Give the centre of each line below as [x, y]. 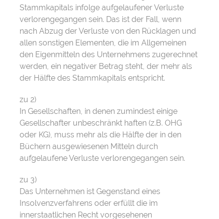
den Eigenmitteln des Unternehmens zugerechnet [109, 55]
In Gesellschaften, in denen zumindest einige [99, 111]
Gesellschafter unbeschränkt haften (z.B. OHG [101, 123]
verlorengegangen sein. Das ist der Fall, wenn [100, 19]
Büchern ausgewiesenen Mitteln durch [89, 146]
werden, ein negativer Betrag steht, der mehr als [106, 66]
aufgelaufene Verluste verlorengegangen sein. [102, 158]
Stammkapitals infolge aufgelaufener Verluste [102, 8]
